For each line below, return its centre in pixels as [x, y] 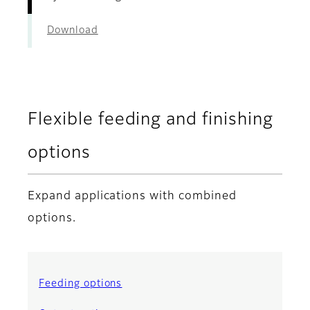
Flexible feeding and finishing [151, 120]
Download [73, 31]
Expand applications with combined [132, 197]
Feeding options [81, 284]
